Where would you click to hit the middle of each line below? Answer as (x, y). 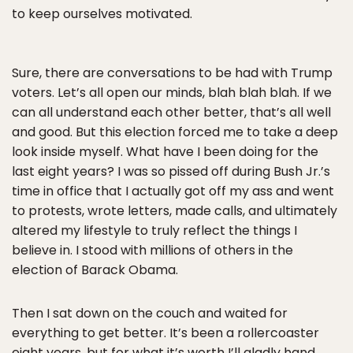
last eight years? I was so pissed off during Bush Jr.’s (171, 171)
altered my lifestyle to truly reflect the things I (154, 230)
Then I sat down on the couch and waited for (150, 313)
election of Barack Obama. (95, 270)
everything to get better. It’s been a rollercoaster (165, 333)
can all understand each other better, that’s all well (171, 112)
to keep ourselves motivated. (102, 14)
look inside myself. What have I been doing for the (165, 152)
